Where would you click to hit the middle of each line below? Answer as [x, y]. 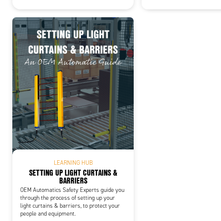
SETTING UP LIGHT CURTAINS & [73, 172]
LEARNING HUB [73, 163]
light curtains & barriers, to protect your [70, 205]
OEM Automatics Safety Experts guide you [72, 190]
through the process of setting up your [68, 198]
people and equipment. [48, 213]
